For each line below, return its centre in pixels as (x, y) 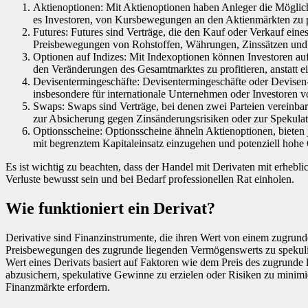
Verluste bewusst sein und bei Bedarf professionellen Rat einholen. (150, 179)
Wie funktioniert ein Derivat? (110, 208)
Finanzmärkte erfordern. (58, 287)
